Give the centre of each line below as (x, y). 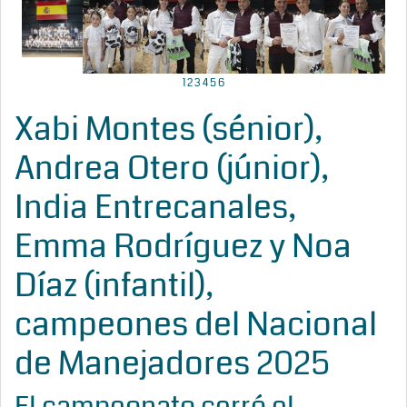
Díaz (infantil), (114, 286)
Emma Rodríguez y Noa (183, 247)
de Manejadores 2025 (172, 364)
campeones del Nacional (196, 325)
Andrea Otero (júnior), (172, 169)
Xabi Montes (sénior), (169, 129)
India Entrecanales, (155, 208)
